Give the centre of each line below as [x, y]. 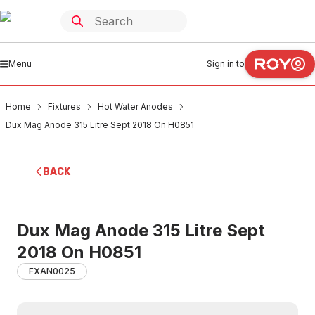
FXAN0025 [52, 271]
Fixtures [64, 107]
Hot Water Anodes [135, 107]
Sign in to [226, 64]
